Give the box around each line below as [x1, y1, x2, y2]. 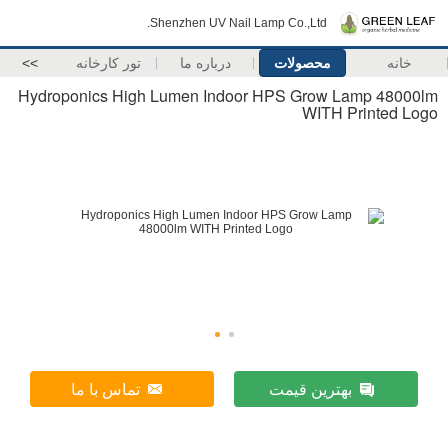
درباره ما [180, 55, 231, 71]
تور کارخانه [76, 55, 141, 71]
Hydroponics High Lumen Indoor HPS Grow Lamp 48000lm [18, 84, 438, 107]
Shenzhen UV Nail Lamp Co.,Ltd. [150, 16, 327, 30]
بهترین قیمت [268, 380, 352, 398]
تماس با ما [71, 380, 141, 398]
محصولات [274, 55, 331, 71]
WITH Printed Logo [302, 101, 438, 124]
